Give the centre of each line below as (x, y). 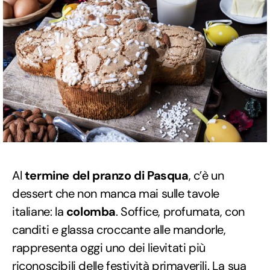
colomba (91, 211)
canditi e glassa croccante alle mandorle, (119, 229)
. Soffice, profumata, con (181, 211)
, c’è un (206, 175)
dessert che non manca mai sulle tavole (116, 193)
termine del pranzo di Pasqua (106, 175)
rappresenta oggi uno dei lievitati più (109, 247)
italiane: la (39, 211)
